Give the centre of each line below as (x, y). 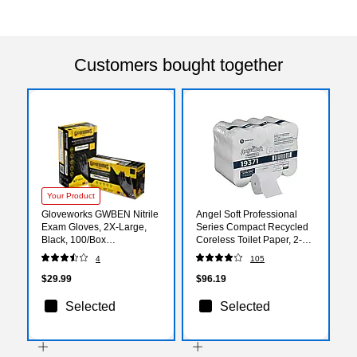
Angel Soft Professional (247, 214)
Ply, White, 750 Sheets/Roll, (255, 252)
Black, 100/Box (74, 239)
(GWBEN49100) (76, 252)
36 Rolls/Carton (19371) (248, 265)
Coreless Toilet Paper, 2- (249, 239)
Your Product (71, 195)
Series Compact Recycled (252, 227)
